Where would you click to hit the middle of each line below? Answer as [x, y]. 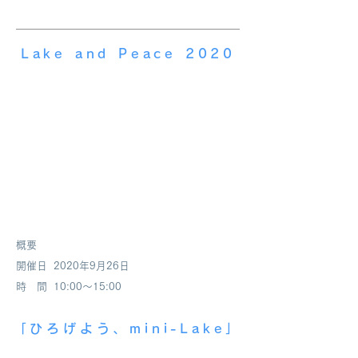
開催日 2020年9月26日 [78, 266]
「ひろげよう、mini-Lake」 [128, 328]
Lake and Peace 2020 [128, 54]
